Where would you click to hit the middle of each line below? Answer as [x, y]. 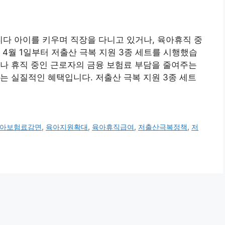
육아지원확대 [67, 127]
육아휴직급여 [113, 127]
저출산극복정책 [163, 127]
